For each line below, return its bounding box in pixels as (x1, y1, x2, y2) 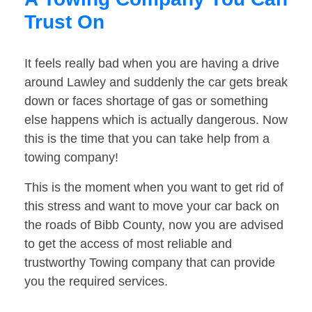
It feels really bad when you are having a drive (24, 56, 279, 71)
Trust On (24, 11, 104, 33)
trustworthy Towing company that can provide (24, 256, 275, 270)
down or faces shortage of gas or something (24, 94, 268, 109)
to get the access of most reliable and (24, 237, 232, 251)
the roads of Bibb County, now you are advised (24, 218, 283, 233)
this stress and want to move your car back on (24, 199, 279, 214)
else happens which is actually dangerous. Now (24, 113, 288, 127)
